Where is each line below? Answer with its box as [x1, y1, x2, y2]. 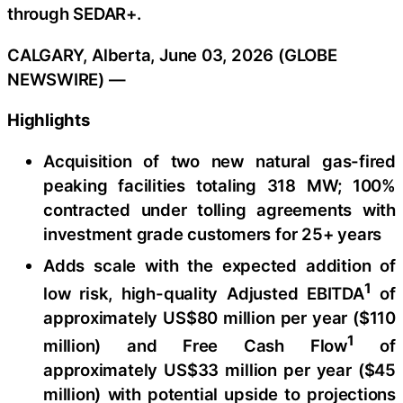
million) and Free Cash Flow [43, 335, 347, 355]
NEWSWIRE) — [7, 68, 126, 89]
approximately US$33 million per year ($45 [43, 359, 396, 380]
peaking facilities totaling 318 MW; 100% [43, 175, 396, 195]
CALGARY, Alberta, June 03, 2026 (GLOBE [7, 44, 337, 65]
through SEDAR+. [7, 4, 141, 24]
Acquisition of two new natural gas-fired [43, 150, 396, 171]
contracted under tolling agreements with [43, 199, 396, 219]
